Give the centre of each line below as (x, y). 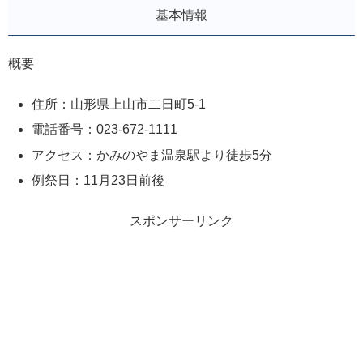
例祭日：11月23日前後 (98, 180)
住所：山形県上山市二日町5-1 (119, 105)
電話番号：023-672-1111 (105, 130)
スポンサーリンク (181, 221)
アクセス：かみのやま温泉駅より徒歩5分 (152, 155)
